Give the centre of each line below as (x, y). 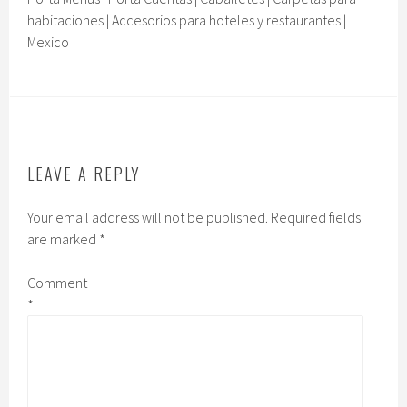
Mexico (49, 42)
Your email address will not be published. (148, 218)
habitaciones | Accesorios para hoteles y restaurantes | (187, 20)
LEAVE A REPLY (84, 174)
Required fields (316, 218)
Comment (58, 283)
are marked (64, 239)
